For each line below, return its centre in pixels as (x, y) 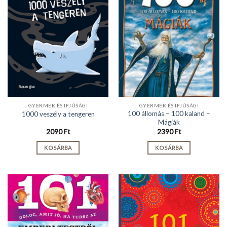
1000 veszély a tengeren (58, 114)
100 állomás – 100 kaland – (169, 114)
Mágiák (169, 122)
